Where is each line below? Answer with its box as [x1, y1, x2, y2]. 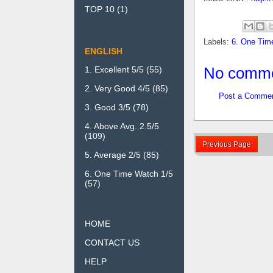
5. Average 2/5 [85, 149, 141, 160]
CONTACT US [85, 237, 140, 247]
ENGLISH [85, 46, 122, 56]
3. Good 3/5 [85, 102, 130, 112]
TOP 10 [85, 4, 115, 15]
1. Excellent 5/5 [85, 64, 144, 74]
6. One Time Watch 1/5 [85, 168, 173, 179]
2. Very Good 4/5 [85, 83, 150, 93]
